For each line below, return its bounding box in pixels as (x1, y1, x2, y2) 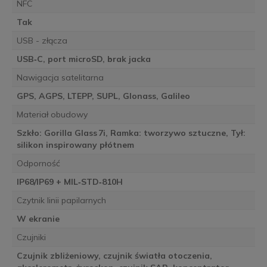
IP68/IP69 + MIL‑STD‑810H (16, 176, 123, 188)
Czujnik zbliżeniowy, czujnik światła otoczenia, (16, 250, 212, 262)
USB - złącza (16, 35, 67, 46)
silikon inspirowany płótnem (16, 139, 134, 151)
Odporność (16, 158, 60, 169)
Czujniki (16, 232, 46, 243)
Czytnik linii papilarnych (16, 195, 106, 206)
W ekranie (16, 213, 60, 225)
